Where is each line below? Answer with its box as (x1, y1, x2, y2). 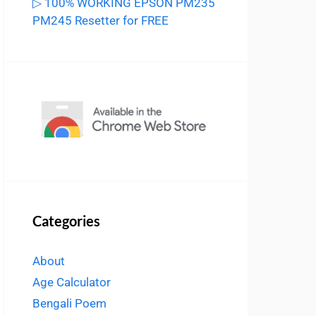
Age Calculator (32, 275, 111, 290)
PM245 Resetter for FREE (32, 13, 169, 28)
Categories (32, 212, 100, 230)
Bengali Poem (32, 296, 107, 311)
